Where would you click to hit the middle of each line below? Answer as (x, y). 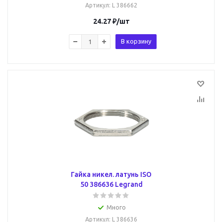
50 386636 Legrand (111, 184)
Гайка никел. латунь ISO (111, 174)
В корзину (136, 41)
